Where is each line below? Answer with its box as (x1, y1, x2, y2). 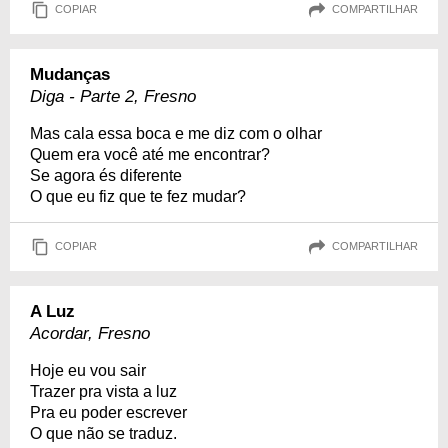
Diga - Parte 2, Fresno (30, 86, 196, 106)
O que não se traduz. (30, 424, 177, 442)
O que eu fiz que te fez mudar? (30, 187, 246, 205)
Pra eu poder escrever (30, 403, 187, 421)
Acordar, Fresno (30, 323, 150, 343)
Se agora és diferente (30, 166, 182, 184)
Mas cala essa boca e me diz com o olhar (30, 124, 322, 142)
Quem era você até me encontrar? (30, 145, 270, 163)
